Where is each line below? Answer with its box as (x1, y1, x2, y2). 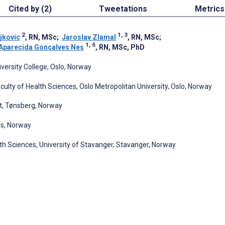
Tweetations (99, 4, 148, 14)
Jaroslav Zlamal (62, 33, 116, 41)
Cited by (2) (9, 4, 52, 14)
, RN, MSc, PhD (95, 43, 145, 51)
